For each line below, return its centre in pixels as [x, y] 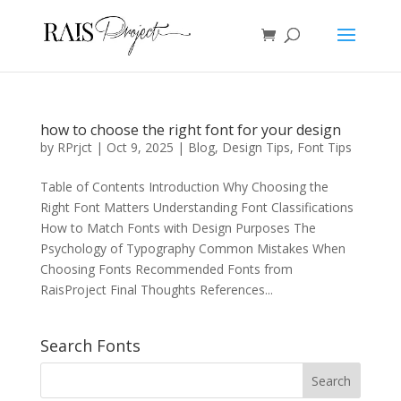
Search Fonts [90, 346]
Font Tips [324, 147]
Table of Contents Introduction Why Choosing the [184, 187]
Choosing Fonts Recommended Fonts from [166, 269]
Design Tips [256, 147]
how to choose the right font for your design [190, 130]
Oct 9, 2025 [140, 147]
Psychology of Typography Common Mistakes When [192, 248]
